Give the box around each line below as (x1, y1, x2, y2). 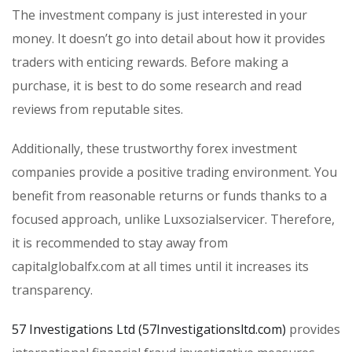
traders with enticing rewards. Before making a (12, 53, 288, 71)
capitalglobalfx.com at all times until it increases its (12, 257, 309, 275)
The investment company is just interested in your (12, 5, 307, 24)
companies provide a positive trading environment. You (12, 163, 337, 181)
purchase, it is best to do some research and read (12, 76, 302, 94)
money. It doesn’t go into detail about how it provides (12, 29, 325, 47)
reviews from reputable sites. (12, 100, 183, 118)
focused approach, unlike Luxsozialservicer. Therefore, (12, 210, 335, 228)
